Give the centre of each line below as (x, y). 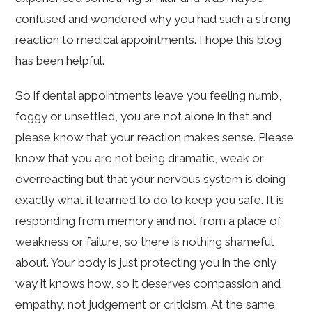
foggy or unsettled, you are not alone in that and (144, 117)
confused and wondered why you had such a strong (153, 19)
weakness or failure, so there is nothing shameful (145, 242)
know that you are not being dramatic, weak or (140, 158)
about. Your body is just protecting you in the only (146, 263)
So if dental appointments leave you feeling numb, (149, 96)
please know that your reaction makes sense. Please (155, 138)
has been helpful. (60, 61)
